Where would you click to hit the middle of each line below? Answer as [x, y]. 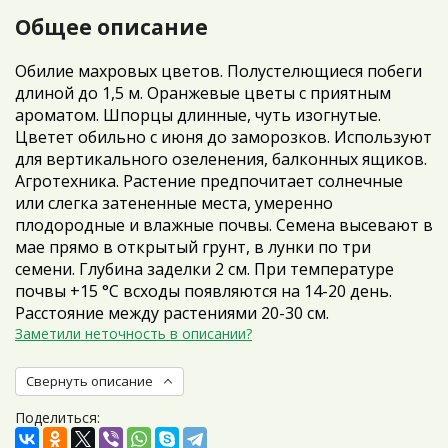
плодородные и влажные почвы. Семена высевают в [224, 225]
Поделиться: [57, 417]
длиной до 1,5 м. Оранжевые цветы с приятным [203, 93]
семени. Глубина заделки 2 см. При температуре [204, 269]
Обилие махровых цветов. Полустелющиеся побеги [218, 71]
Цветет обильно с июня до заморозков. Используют [223, 137]
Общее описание [111, 27]
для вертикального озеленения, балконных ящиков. [221, 159]
